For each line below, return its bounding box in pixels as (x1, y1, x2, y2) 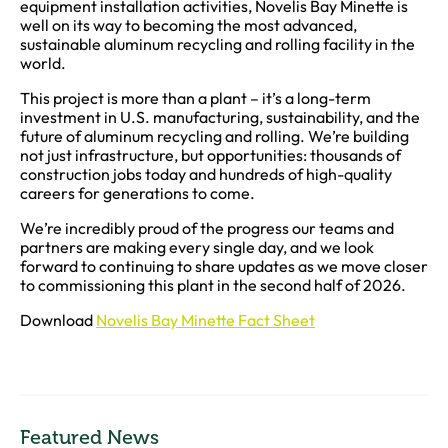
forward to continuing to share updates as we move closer (20, 256, 428, 277)
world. (20, 53, 66, 74)
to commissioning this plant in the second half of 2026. (20, 275, 406, 296)
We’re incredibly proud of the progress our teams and (20, 218, 394, 239)
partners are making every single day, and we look (20, 237, 374, 258)
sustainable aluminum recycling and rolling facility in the (20, 34, 415, 55)
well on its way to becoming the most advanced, (20, 15, 357, 36)
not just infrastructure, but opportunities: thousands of (20, 145, 401, 166)
